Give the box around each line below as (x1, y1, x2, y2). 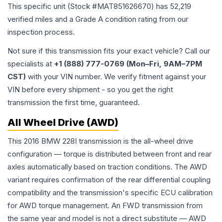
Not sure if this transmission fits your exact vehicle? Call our (7, 46, 210, 56)
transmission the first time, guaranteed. (7, 98, 140, 108)
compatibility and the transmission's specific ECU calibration (7, 188, 213, 198)
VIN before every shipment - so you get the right (7, 85, 173, 95)
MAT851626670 (97, 1, 151, 11)
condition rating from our (103, 14, 188, 24)
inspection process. (7, 27, 75, 37)
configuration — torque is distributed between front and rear (7, 149, 212, 159)
